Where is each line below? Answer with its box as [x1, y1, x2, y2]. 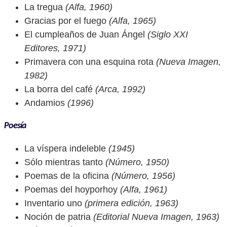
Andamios [24, 98, 65, 108]
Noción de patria [24, 212, 91, 222]
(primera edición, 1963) [82, 198, 178, 208]
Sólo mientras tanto [24, 157, 103, 167]
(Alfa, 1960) [63, 2, 112, 12]
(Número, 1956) [109, 171, 175, 181]
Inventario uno [24, 198, 82, 208]
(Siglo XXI [145, 29, 188, 40]
